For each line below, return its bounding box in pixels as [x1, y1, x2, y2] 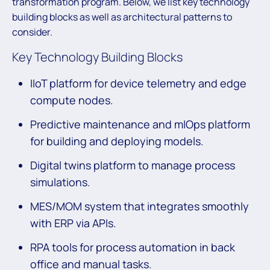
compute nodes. [30, 93, 113, 108]
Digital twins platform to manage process [30, 158, 235, 173]
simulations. [30, 175, 93, 190]
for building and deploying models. [30, 134, 204, 149]
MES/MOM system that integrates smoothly [30, 199, 249, 214]
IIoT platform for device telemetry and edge [30, 76, 246, 91]
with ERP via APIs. [30, 216, 116, 231]
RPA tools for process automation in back [30, 240, 235, 255]
